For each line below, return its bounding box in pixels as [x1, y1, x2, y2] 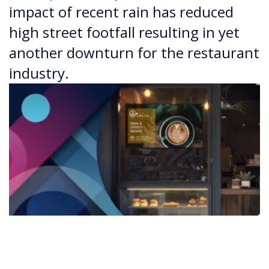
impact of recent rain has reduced [9, 2, 234, 22]
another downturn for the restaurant [9, 43, 259, 62]
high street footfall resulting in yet [9, 22, 240, 42]
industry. [9, 63, 69, 83]
